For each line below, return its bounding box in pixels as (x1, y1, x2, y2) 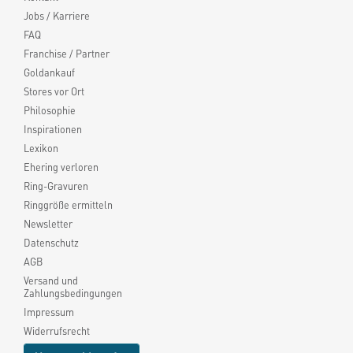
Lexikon (24, 142, 58, 155)
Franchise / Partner (24, 47, 110, 61)
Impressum (24, 306, 74, 319)
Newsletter (24, 217, 72, 231)
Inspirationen (24, 123, 82, 136)
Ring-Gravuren (24, 180, 88, 193)
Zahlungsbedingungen (24, 287, 122, 300)
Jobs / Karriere (24, 9, 90, 23)
